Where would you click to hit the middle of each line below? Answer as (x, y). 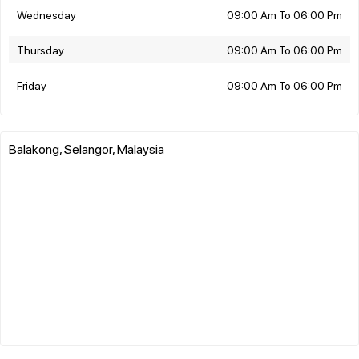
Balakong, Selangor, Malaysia (87, 148)
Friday (32, 85)
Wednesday (46, 14)
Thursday (40, 49)
